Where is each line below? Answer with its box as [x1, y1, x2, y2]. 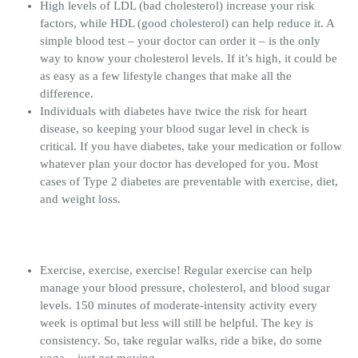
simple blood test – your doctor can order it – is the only [40, 34, 320, 47]
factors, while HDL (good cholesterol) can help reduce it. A [40, 16, 334, 30]
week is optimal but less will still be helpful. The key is [40, 316, 313, 329]
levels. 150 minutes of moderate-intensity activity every [40, 298, 317, 312]
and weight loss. [40, 192, 121, 205]
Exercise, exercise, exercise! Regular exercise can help [40, 263, 312, 276]
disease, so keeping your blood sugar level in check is [40, 121, 309, 135]
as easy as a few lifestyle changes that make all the [40, 69, 292, 82]
